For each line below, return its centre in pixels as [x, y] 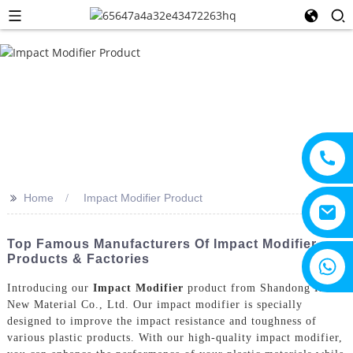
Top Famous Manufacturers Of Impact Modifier [162, 244]
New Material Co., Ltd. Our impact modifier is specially [154, 304]
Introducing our [50, 288]
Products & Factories [78, 259]
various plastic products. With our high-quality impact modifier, [175, 337]
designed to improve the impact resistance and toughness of [162, 321]
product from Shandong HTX [261, 288]
